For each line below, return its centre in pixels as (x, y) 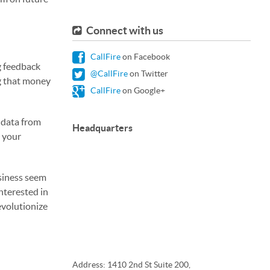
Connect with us (124, 30)
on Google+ (143, 90)
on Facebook (145, 57)
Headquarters (102, 128)
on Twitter (148, 74)
